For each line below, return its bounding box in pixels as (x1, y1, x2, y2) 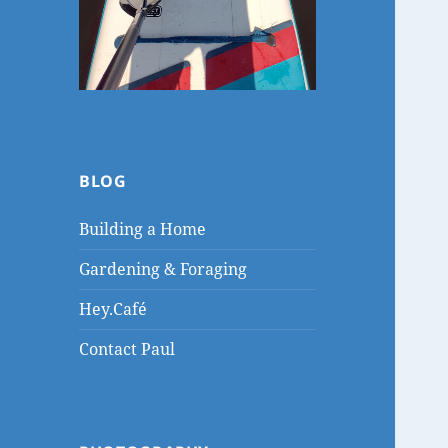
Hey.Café (79, 298, 148, 321)
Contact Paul (79, 338, 176, 361)
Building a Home (79, 218, 207, 241)
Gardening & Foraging (79, 258, 248, 281)
